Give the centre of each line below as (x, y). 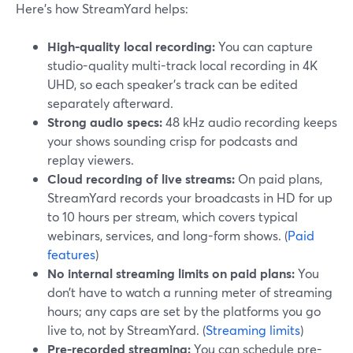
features (71, 254)
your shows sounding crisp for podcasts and (173, 141)
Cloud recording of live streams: (141, 178)
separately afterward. (110, 103)
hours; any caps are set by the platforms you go (184, 311)
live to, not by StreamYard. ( (126, 330)
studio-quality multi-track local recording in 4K (182, 65)
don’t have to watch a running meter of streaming (190, 292)
